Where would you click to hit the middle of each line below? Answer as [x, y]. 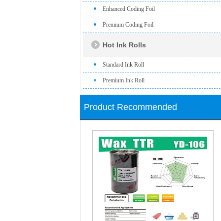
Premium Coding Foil [128, 25]
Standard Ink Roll [123, 65]
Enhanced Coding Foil [129, 9]
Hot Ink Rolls [124, 45]
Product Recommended [130, 107]
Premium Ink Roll [124, 80]
